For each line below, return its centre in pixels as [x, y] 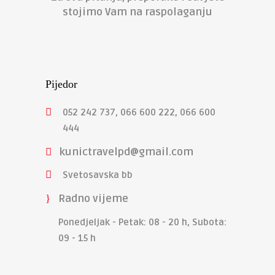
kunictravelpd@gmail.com [126, 152]
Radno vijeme [93, 199]
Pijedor [61, 84]
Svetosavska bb [98, 175]
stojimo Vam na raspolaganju [137, 12]
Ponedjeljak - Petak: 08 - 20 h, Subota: [142, 223]
